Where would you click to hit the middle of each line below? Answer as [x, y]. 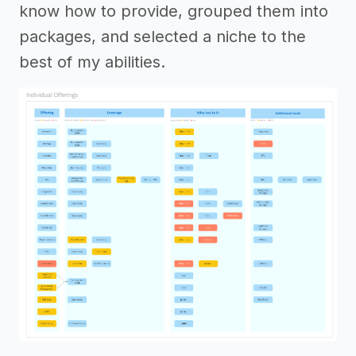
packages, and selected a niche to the [163, 37]
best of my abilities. [92, 62]
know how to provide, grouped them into [174, 11]
